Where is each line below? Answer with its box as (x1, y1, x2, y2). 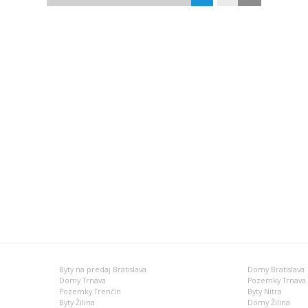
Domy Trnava (59, 276, 107, 285)
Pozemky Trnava (247, 276, 306, 285)
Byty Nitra (247, 287, 282, 296)
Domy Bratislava (247, 265, 305, 274)
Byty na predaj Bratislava (59, 265, 147, 274)
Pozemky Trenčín (59, 287, 122, 296)
